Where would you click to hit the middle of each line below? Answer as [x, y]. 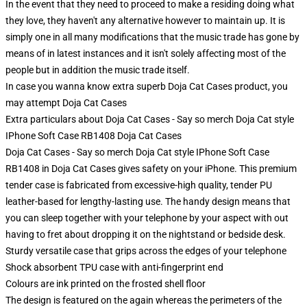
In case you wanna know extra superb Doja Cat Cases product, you [147, 86]
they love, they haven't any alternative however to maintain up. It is [145, 21]
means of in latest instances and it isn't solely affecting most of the [146, 53]
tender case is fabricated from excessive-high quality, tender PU [139, 185]
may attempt [34, 103]
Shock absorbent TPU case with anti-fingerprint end [114, 267]
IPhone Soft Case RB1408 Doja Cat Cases [94, 136]
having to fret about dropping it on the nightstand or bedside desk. [146, 234]
